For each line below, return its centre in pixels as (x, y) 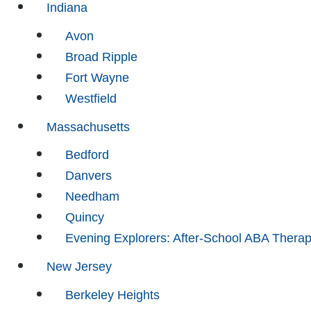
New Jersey (79, 267)
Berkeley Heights (112, 295)
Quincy (85, 218)
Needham (92, 197)
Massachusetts (88, 127)
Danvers (89, 176)
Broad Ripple (101, 57)
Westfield (91, 98)
